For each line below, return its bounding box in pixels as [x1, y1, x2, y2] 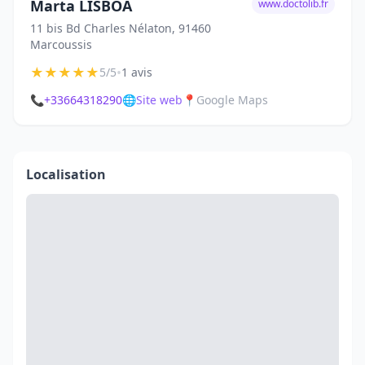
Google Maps [196, 92, 268, 108]
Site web [136, 92, 182, 108]
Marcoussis [30, 37, 92, 52]
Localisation [26, 165, 106, 183]
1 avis [121, 64, 152, 80]
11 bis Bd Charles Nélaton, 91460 [30, 20, 211, 36]
